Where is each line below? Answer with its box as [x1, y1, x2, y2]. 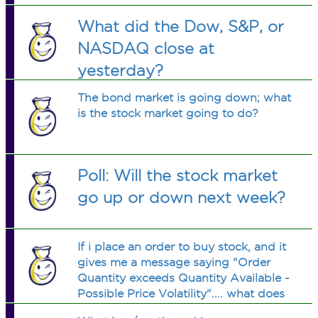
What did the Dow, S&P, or [77, 18, 285, 35]
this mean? [77, 303, 138, 315]
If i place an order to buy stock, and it [77, 241, 287, 253]
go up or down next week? [77, 189, 286, 206]
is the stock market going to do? [77, 107, 259, 119]
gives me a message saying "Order [77, 256, 271, 268]
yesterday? [77, 62, 164, 79]
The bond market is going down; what [77, 92, 292, 104]
